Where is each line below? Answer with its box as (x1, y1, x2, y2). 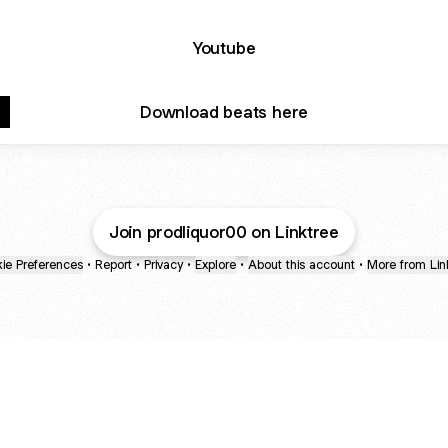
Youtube (192, 36, 256, 59)
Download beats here (139, 100, 309, 123)
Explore (195, 256, 236, 273)
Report (95, 256, 132, 273)
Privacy (144, 256, 183, 273)
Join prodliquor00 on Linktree (109, 221, 339, 243)
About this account (248, 256, 355, 273)
